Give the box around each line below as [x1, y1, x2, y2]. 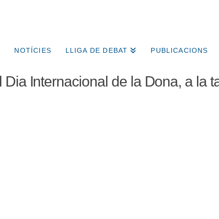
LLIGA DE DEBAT [65, 46, 128, 55]
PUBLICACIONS [151, 46, 208, 55]
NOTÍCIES [14, 46, 51, 55]
